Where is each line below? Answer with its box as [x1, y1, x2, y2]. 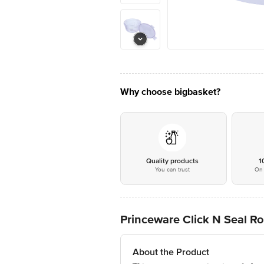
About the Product [133, 246, 209, 258]
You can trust [154, 166, 190, 173]
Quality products [146, 157, 199, 166]
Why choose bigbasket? [120, 86, 220, 98]
